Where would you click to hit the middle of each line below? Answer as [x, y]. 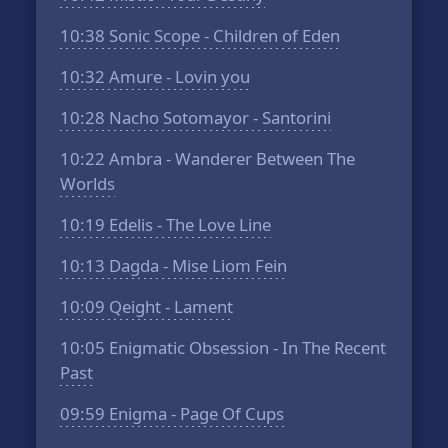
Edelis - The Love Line [188, 224]
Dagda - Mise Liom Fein [196, 265]
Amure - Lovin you [178, 76]
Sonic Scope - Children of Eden [223, 35]
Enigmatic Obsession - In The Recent [246, 347]
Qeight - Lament [169, 306]
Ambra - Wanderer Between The [230, 158]
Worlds [88, 183]
